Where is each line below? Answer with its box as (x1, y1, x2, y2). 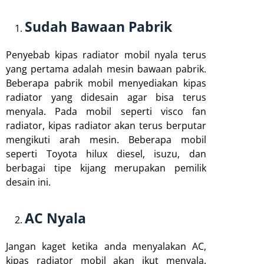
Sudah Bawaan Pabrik (25, 16, 172, 36)
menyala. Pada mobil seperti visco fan (6, 104, 206, 118)
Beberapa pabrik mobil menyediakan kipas (6, 76, 206, 90)
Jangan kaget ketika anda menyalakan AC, (6, 239, 206, 253)
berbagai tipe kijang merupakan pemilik (6, 161, 206, 174)
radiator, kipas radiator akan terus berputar (6, 118, 206, 132)
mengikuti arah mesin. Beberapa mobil (6, 133, 206, 146)
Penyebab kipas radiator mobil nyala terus (6, 48, 206, 61)
